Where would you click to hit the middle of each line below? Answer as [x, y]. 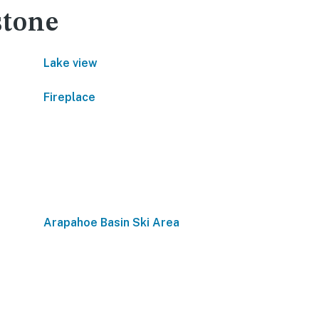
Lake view [70, 63]
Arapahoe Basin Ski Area [111, 223]
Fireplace [69, 97]
